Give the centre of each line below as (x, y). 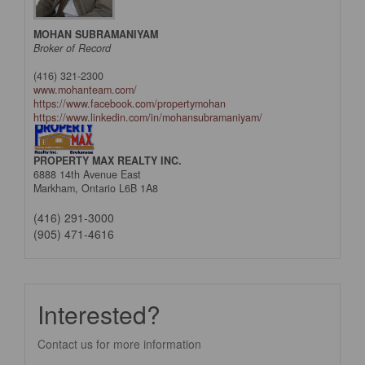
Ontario (99, 189)
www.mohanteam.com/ (85, 90)
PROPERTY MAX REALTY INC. (108, 161)
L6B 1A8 (139, 189)
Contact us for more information (119, 344)
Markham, (57, 189)
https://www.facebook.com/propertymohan (130, 104)
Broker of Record (72, 48)
